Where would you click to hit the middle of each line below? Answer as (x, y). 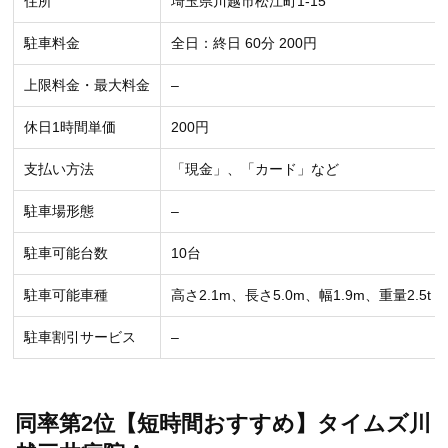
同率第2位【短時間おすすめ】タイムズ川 (223, 423)
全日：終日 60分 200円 (244, 42)
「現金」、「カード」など (255, 168)
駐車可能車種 (66, 294)
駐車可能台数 (66, 252)
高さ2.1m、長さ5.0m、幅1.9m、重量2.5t (301, 294)
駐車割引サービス (80, 336)
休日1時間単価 (70, 126)
